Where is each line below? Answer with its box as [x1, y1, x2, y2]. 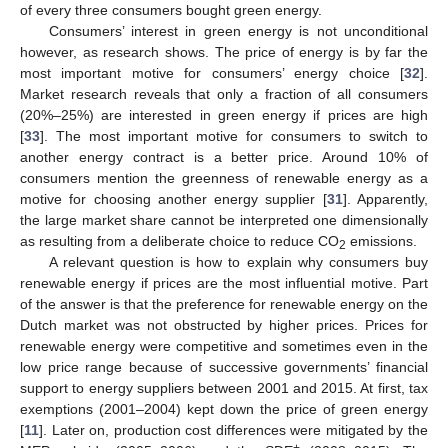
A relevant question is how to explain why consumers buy [48, 254, 428, 271]
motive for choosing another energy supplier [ [20, 191, 327, 208]
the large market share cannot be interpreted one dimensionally [20, 212, 428, 229]
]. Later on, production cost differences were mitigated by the [39, 422, 428, 439]
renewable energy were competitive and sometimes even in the [20, 338, 428, 355]
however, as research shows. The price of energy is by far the [20, 44, 428, 61]
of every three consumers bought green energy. [20, 2, 322, 19]
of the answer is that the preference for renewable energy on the [20, 296, 428, 313]
